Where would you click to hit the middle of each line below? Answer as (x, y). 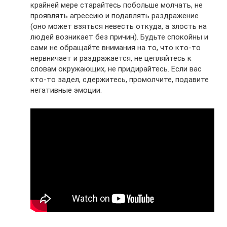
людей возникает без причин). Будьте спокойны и (119, 37)
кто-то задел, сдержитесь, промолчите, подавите (120, 79)
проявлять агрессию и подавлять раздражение (115, 15)
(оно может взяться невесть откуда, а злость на (119, 26)
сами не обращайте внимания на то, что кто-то (116, 47)
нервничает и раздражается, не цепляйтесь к (111, 58)
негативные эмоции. (66, 90)
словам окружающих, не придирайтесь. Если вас (116, 69)
